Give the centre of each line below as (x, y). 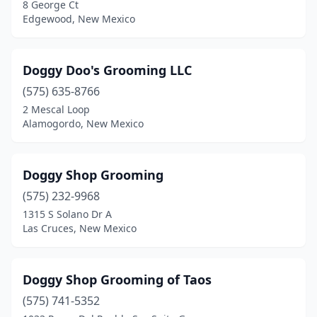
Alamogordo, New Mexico (83, 123)
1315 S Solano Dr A (67, 214)
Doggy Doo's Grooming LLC (107, 70)
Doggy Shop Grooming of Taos (117, 279)
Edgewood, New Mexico (79, 19)
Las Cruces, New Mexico (80, 228)
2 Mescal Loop (56, 109)
